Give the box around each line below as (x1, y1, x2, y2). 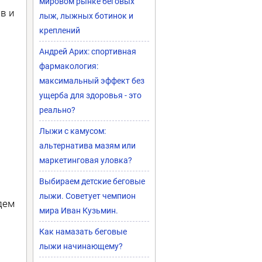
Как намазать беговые (39, 227, 127, 236)
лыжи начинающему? (39, 242, 123, 251)
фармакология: (39, 61, 98, 71)
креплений (39, 26, 80, 35)
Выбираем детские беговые (39, 177, 145, 186)
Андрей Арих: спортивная (39, 47, 136, 56)
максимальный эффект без (39, 76, 144, 85)
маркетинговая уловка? (39, 156, 132, 165)
